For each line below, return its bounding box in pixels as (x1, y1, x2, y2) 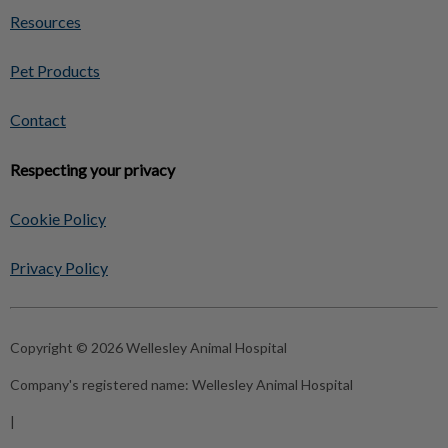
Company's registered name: (10, 376, 192, 394)
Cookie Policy (10, 209, 106, 229)
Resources (10, 12, 81, 32)
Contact (10, 110, 66, 130)
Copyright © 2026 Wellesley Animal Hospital (10, 339, 287, 357)
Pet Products (10, 61, 100, 81)
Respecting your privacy (10, 160, 175, 180)
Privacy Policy (10, 258, 108, 278)
